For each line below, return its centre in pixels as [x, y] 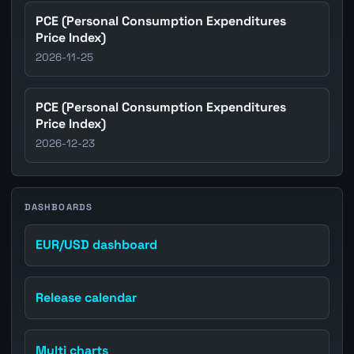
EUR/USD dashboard [97, 245]
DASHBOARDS [58, 207]
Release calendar [87, 297]
